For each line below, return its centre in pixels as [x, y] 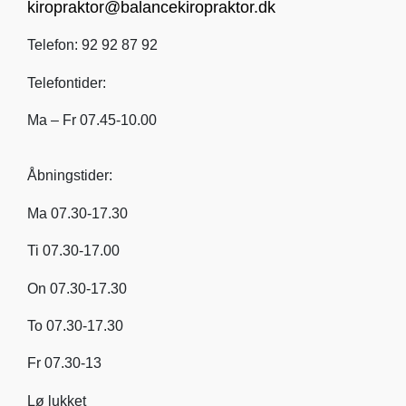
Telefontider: [67, 82]
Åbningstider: [70, 176]
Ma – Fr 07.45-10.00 [92, 121]
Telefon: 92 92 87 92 [92, 45]
